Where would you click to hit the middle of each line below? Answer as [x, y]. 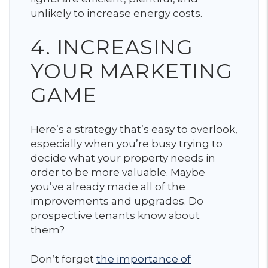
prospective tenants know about [115, 215]
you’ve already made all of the [108, 187]
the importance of [144, 259]
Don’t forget [63, 259]
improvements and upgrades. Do [117, 201]
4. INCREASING [112, 47]
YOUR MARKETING [132, 71]
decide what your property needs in [123, 158]
